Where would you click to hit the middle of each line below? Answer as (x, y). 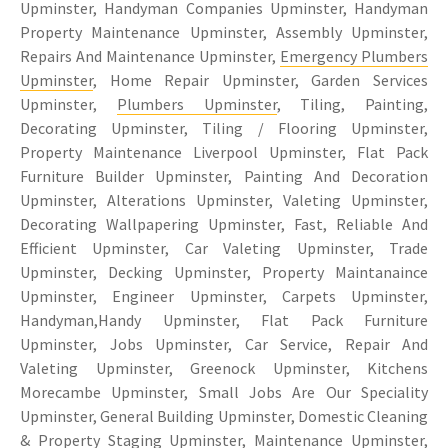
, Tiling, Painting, (352, 103)
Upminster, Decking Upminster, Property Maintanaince (224, 271)
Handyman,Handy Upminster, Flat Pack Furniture (224, 319)
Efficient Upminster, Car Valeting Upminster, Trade (224, 247)
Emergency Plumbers (354, 55)
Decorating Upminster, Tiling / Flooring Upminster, (224, 127)
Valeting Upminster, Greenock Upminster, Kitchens (224, 367)
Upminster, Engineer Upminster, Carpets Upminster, (224, 295)
